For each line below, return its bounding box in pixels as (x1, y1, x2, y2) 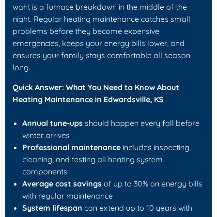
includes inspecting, (121, 142, 191, 152)
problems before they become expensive (13, 26, 159, 36)
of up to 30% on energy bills (102, 178, 202, 188)
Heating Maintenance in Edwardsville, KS (13, 94, 164, 104)
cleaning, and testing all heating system (22, 154, 163, 164)
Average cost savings (22, 178, 102, 188)
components (22, 166, 67, 176)
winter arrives (22, 130, 70, 140)
